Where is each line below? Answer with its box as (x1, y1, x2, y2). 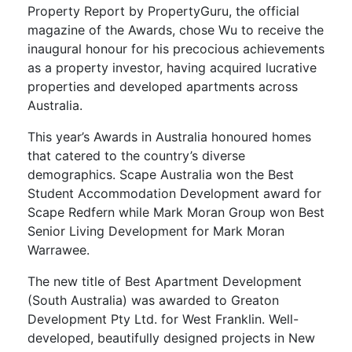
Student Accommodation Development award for (27, 185, 321, 202)
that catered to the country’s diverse (27, 148, 245, 164)
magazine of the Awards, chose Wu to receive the (27, 22, 324, 38)
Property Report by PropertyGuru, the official (27, 3, 299, 20)
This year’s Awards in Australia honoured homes (27, 129, 311, 145)
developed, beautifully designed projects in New (27, 330, 315, 346)
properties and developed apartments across (27, 79, 298, 95)
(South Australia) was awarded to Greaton (27, 292, 279, 309)
